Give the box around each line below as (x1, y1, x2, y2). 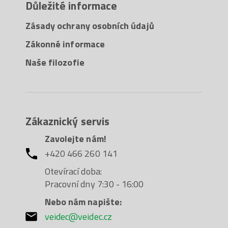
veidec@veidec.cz (44, 209, 112, 223)
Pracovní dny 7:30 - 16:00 (44, 177, 144, 191)
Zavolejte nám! (44, 131, 106, 146)
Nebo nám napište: (44, 194, 122, 209)
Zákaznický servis (25, 112, 109, 129)
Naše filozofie (25, 55, 84, 69)
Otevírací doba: (44, 164, 102, 178)
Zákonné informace (25, 37, 105, 51)
